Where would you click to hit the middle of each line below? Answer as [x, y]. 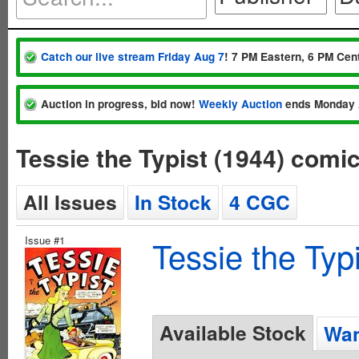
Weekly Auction [240, 104]
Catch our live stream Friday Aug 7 [133, 56]
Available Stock [233, 333]
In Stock [173, 202]
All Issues [70, 202]
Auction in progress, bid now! [120, 104]
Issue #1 [45, 240]
